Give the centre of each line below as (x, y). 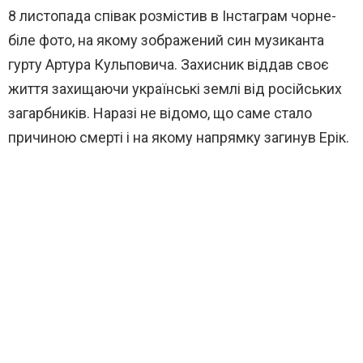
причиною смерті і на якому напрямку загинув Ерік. (179, 138)
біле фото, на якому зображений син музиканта (166, 41)
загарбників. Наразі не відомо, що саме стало (160, 113)
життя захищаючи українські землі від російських (175, 89)
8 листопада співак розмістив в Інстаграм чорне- (172, 16)
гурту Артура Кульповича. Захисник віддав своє (169, 65)
